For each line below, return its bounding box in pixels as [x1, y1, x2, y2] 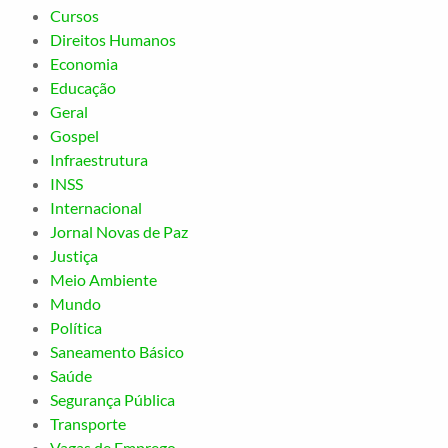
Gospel [50, 125, 99, 145]
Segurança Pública [50, 389, 175, 409]
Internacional [50, 197, 142, 217]
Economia [50, 53, 118, 73]
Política [50, 317, 102, 337]
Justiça [50, 245, 98, 265]
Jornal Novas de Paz [50, 221, 188, 241]
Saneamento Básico [50, 341, 184, 361]
